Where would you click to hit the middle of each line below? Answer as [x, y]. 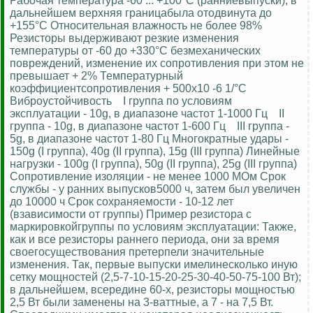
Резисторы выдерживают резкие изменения [124, 38]
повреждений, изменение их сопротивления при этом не [157, 63]
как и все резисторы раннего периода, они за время [145, 239]
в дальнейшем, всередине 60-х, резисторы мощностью [152, 289]
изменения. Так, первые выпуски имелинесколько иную [154, 264]
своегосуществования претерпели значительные [137, 252]
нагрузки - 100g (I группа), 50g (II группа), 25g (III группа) [153, 163]
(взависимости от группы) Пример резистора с [131, 214]
